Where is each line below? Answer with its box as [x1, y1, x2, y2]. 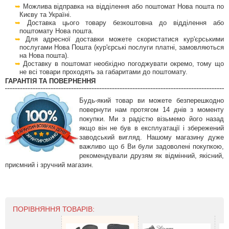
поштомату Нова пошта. [19, 27, 94, 35]
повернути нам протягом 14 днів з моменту [79, 106, 224, 114]
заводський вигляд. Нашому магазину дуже [79, 134, 224, 142]
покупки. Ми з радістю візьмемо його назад [79, 116, 224, 123]
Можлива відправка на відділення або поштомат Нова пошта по [22, 3, 224, 10]
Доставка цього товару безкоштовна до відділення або [27, 19, 224, 27]
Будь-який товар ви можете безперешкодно [79, 97, 224, 105]
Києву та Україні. [19, 11, 72, 18]
